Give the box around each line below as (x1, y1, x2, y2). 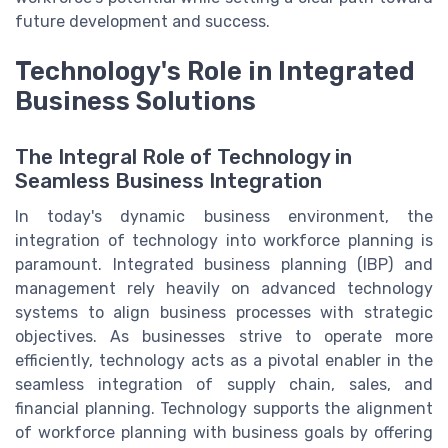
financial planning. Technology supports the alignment (15, 399, 433, 419)
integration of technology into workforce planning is (15, 231, 433, 251)
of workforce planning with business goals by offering (15, 423, 433, 443)
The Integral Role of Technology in (15, 145, 352, 170)
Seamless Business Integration (15, 169, 322, 194)
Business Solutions (15, 85, 256, 116)
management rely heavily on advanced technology (15, 279, 433, 299)
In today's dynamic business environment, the (15, 207, 433, 227)
